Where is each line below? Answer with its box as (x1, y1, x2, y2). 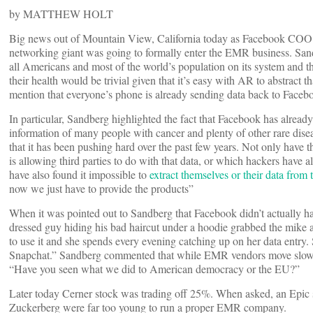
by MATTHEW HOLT (9, 6, 113, 22)
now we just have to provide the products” (9, 181, 194, 196)
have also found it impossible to (9, 167, 150, 182)
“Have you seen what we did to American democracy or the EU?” (9, 261, 300, 277)
